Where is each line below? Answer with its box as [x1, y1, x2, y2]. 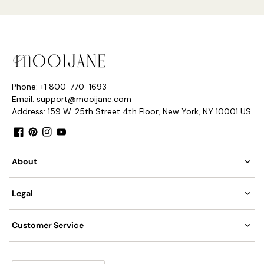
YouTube [56, 136, 94, 149]
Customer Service [12, 219, 84, 230]
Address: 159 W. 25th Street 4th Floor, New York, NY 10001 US [12, 105, 251, 117]
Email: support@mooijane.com [12, 93, 131, 104]
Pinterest [28, 136, 67, 149]
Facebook [14, 136, 56, 149]
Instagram [42, 136, 85, 149]
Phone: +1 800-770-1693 [12, 81, 107, 92]
